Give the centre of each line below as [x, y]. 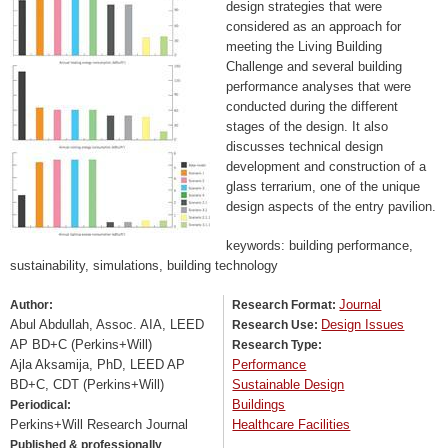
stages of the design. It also [307, 126]
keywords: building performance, [319, 246]
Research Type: [279, 345]
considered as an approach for [313, 26]
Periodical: [42, 405]
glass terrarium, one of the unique [323, 186]
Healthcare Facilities [291, 425]
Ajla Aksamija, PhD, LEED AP [97, 365]
